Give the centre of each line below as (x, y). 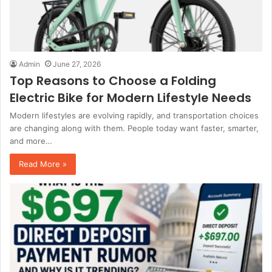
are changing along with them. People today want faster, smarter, (134, 128)
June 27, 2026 (77, 64)
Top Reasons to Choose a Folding (113, 80)
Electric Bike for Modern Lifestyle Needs (131, 97)
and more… (31, 141)
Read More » (43, 164)
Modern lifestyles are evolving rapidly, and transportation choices (134, 115)
